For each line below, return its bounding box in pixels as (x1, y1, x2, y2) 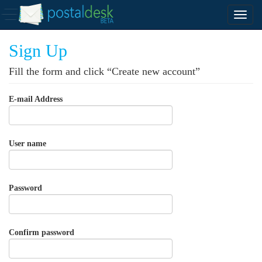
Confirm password (9, 228, 74, 237)
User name (9, 139, 46, 148)
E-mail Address (9, 95, 63, 104)
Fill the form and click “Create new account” (9, 65, 200, 77)
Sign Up (9, 41, 67, 60)
